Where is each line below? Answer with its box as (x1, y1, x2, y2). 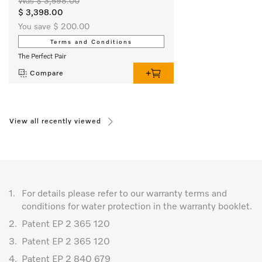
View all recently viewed (9, 118, 101, 125)
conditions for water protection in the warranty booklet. (22, 202, 252, 212)
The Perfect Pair (18, 53, 66, 60)
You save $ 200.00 (18, 22, 89, 31)
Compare (30, 70, 64, 77)
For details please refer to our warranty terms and (22, 189, 227, 199)
